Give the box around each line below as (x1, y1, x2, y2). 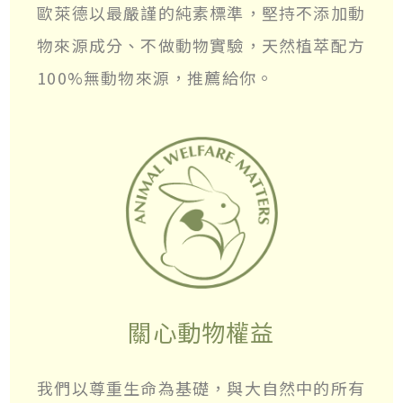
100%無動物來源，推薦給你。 (37, 66, 274, 90)
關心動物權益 (128, 315, 275, 349)
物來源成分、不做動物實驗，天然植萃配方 (37, 33, 366, 58)
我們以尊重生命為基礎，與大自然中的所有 (37, 376, 366, 400)
